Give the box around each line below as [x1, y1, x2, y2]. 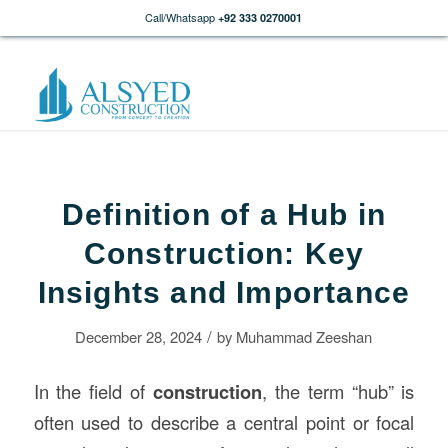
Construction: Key [83, 237, 365, 270]
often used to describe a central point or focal [33, 408, 415, 435]
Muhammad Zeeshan [236, 326, 373, 347]
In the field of [33, 377, 153, 404]
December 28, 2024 [75, 326, 203, 347]
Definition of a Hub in [61, 198, 387, 231]
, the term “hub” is [262, 377, 415, 404]
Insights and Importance [37, 276, 411, 309]
